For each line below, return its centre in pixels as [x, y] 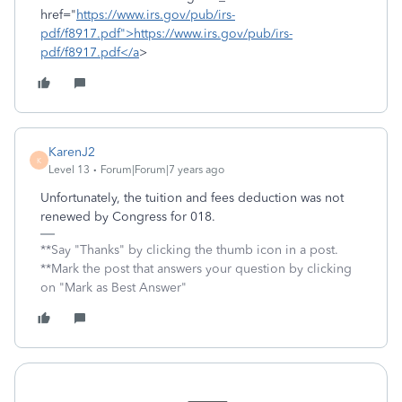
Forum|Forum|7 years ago [162, 170]
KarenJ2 [72, 152]
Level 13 [69, 170]
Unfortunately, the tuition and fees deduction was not [192, 198]
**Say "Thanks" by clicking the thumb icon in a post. [189, 250]
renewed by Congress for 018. [128, 217]
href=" [58, 15]
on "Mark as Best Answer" [114, 288]
